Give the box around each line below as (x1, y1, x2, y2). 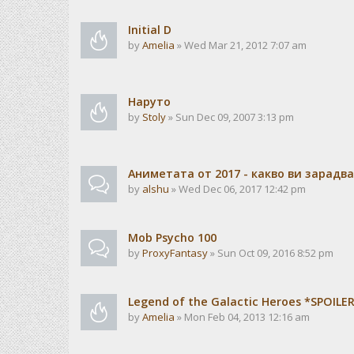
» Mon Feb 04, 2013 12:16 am (175, 310, 310, 324)
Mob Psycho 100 (128, 230, 217, 245)
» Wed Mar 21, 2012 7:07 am (175, 38, 307, 52)
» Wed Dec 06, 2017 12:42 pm (169, 182, 306, 196)
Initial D (128, 22, 171, 37)
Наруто (128, 94, 171, 109)
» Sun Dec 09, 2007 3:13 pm (166, 110, 294, 124)
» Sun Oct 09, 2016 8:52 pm (208, 246, 333, 260)
